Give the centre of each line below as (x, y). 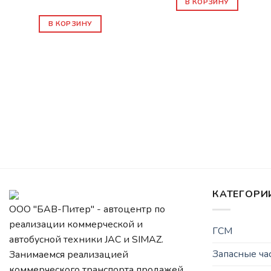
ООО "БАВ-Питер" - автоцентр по (87, 210)
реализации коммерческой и (76, 225)
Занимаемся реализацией (69, 255)
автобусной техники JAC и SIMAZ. (86, 240)
